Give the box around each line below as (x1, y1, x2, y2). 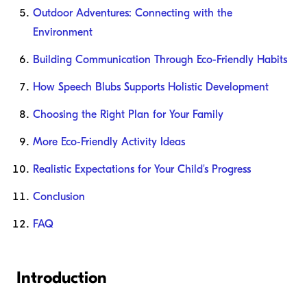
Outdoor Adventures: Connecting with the (33, 7, 232, 20)
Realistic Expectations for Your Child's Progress (33, 163, 251, 176)
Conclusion (33, 191, 85, 204)
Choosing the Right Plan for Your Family (33, 108, 223, 121)
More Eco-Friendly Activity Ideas (33, 136, 185, 149)
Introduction (16, 268, 107, 288)
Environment (33, 26, 93, 39)
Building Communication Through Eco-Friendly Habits (33, 53, 287, 66)
